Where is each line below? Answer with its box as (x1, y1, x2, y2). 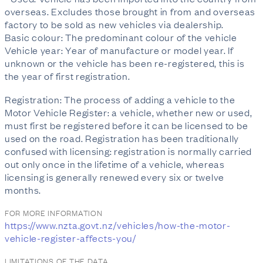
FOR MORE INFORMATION (5, 207, 103, 218)
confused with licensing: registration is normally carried (5, 144, 252, 157)
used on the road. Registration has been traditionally (5, 131, 240, 144)
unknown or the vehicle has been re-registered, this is (5, 56, 245, 69)
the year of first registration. (5, 69, 130, 82)
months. (5, 183, 42, 196)
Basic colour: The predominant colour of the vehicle (5, 31, 237, 43)
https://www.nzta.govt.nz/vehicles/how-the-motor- (5, 218, 231, 231)
